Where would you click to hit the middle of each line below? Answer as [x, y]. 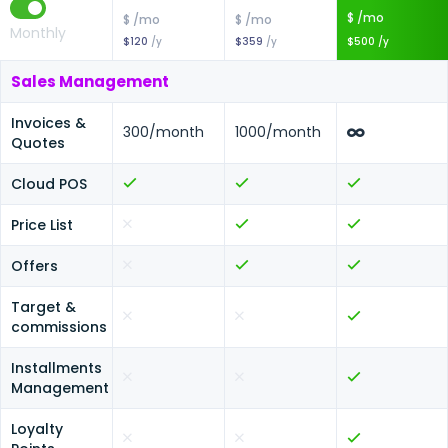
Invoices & [48, 123]
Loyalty [37, 429]
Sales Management [90, 81]
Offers [34, 266]
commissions [59, 327]
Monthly [38, 33]
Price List [42, 225]
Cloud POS [49, 184]
